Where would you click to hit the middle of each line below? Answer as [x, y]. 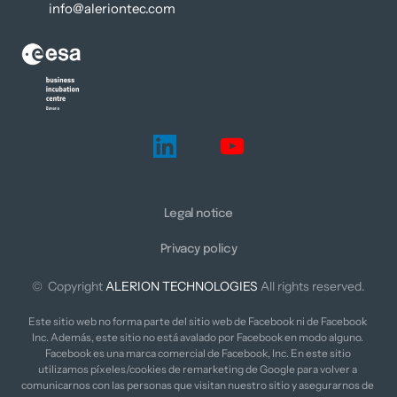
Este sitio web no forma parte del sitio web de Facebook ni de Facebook [198, 321]
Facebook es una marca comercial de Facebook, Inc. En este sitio [198, 353]
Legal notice [198, 213]
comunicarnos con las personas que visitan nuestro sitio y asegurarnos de [198, 385]
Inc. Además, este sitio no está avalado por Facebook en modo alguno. [198, 337]
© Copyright [69, 286]
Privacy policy [198, 249]
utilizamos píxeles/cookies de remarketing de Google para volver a [198, 369]
